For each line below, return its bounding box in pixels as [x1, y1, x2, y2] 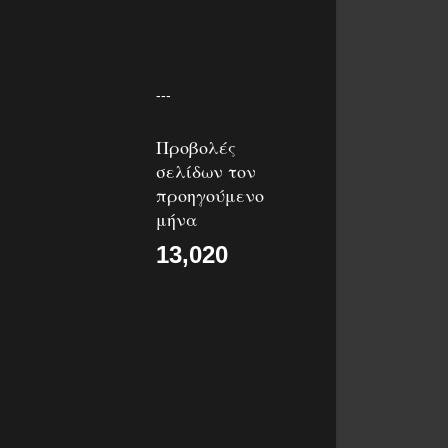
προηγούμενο [156, 183, 264, 208]
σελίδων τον [156, 159, 256, 184]
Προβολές [156, 135, 236, 160]
